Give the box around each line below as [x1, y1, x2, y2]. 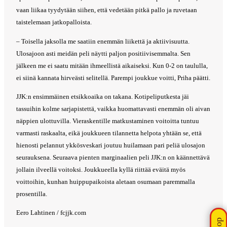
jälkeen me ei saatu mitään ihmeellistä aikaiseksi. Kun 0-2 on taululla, [16, 61, 208, 69]
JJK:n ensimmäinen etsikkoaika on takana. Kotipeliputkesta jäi [16, 93, 189, 101]
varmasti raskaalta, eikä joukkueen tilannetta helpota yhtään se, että [16, 129, 202, 137]
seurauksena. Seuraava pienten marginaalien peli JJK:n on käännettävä [16, 154, 210, 162]
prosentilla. [16, 190, 47, 198]
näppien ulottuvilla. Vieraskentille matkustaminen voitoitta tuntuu [16, 117, 199, 125]
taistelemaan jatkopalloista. [16, 18, 92, 26]
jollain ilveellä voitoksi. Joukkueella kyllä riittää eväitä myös [16, 166, 185, 174]
